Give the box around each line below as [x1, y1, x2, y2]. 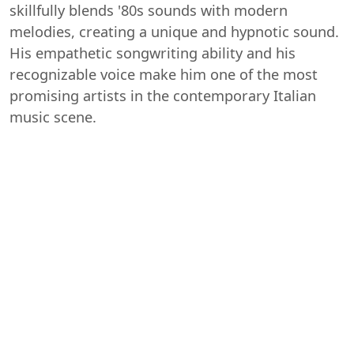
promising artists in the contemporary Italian [9, 86, 316, 106]
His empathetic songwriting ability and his [9, 43, 296, 63]
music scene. [9, 107, 96, 127]
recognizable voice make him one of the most [9, 65, 318, 85]
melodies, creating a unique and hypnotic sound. [9, 22, 339, 42]
